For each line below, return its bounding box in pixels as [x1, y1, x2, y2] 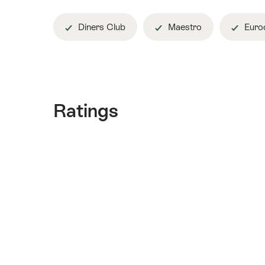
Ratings [53, 99, 118, 121]
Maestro [166, 21, 202, 32]
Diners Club [76, 21, 125, 32]
